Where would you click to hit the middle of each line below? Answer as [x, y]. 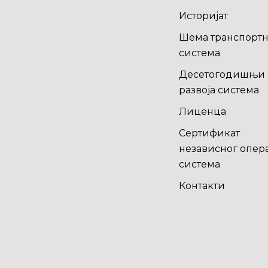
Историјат [203, 16]
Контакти [202, 186]
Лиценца [202, 112]
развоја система [219, 90]
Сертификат [209, 133]
